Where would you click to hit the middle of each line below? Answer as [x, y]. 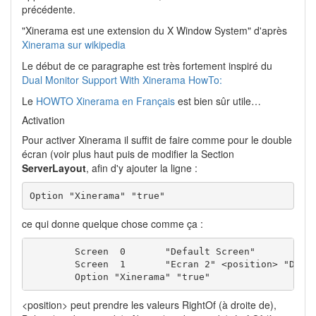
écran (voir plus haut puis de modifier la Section [128, 154]
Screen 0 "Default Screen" [52, 251]
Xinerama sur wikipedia [74, 45]
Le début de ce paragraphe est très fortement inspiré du [147, 66]
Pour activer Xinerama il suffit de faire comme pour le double [157, 140]
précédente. [49, 10]
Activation [43, 120]
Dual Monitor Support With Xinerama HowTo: [122, 80]
